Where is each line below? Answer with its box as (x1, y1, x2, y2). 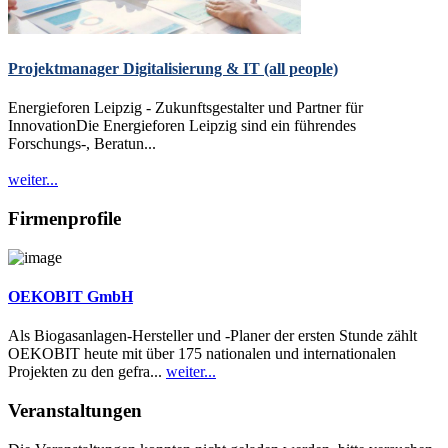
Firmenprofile (8, 207, 121, 229)
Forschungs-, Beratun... (8, 135, 156, 153)
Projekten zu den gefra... (8, 363, 166, 381)
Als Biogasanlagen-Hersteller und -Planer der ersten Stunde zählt (8, 327, 417, 345)
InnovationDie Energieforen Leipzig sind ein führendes (8, 117, 356, 135)
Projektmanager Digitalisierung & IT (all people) (8, 59, 338, 77)
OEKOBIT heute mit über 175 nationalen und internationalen (8, 345, 396, 363)
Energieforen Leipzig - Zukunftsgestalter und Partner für (8, 99, 363, 117)
